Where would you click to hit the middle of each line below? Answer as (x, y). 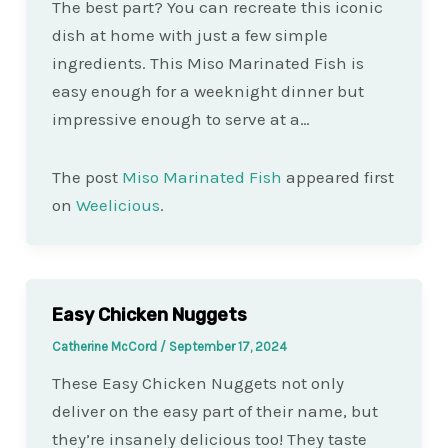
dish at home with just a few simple (189, 35)
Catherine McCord (105, 346)
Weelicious (117, 205)
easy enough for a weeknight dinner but (207, 91)
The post (86, 177)
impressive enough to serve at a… (180, 119)
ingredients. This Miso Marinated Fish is (207, 63)
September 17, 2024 (227, 346)
